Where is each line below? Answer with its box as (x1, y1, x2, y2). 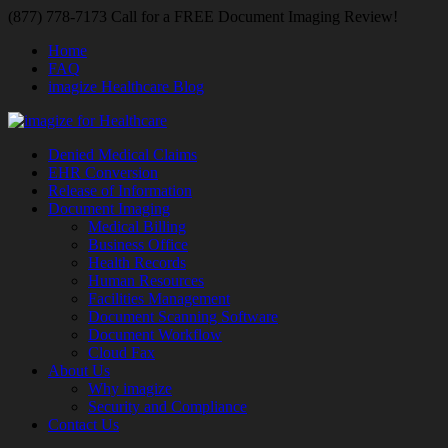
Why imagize (88, 380, 172, 397)
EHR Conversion (48, 164, 158, 181)
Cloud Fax (88, 344, 155, 361)
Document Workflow (88, 326, 222, 343)
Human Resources (88, 272, 204, 289)
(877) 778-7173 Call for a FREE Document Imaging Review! (8, 8, 398, 25)
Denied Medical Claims (48, 146, 197, 163)
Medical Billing (88, 218, 186, 235)
